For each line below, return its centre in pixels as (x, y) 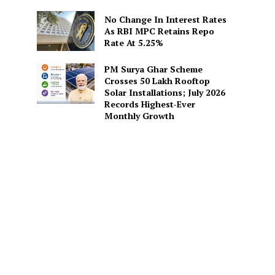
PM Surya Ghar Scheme (153, 69)
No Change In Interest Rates (165, 20)
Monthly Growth (139, 116)
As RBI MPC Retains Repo (159, 31)
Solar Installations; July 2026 (165, 93)
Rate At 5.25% (134, 43)
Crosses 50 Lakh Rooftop (157, 81)
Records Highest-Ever (149, 104)
